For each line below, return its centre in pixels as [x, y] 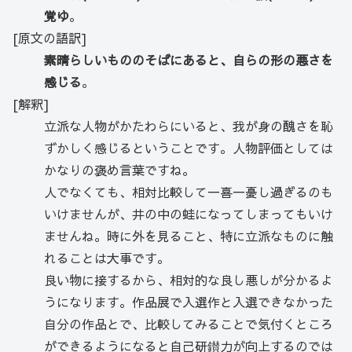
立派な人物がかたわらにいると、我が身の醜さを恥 [189, 126]
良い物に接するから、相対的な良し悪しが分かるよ [189, 280]
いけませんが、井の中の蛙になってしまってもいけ [189, 214]
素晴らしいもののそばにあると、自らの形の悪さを [189, 60]
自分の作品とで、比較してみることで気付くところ [189, 324]
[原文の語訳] [50, 38]
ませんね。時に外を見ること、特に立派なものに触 [189, 236]
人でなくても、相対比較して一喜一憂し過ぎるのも [189, 192]
